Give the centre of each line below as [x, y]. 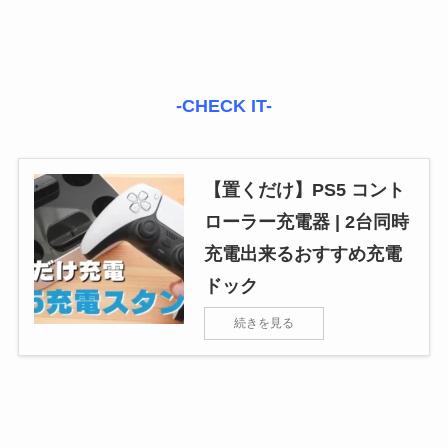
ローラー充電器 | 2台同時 [306, 222]
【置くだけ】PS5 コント [304, 190]
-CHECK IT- [224, 106]
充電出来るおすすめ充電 [302, 254]
